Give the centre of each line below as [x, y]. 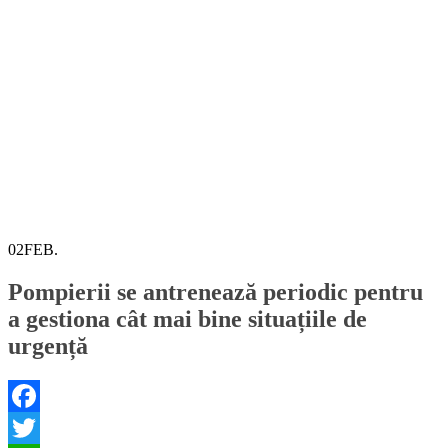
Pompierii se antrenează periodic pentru [215, 291]
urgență [48, 345]
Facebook [39, 427]
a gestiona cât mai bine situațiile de [187, 318]
